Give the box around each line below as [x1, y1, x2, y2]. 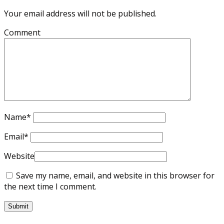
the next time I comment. [4, 181, 96, 192]
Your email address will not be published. [4, 8, 156, 19]
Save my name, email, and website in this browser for [16, 170, 214, 181]
